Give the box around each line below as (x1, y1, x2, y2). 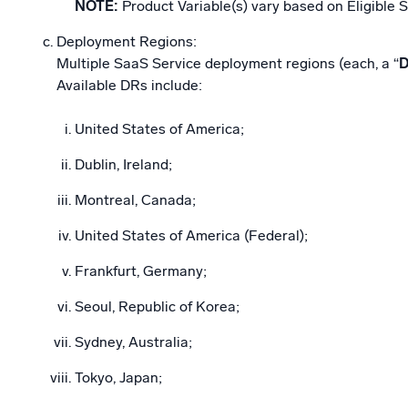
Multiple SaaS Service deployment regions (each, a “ (56, 55, 399, 72)
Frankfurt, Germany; (75, 262, 207, 280)
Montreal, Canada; (75, 191, 196, 209)
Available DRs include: (56, 76, 202, 94)
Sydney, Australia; (75, 333, 192, 351)
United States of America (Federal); (75, 227, 308, 244)
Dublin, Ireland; (75, 156, 172, 173)
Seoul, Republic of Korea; (75, 298, 240, 315)
